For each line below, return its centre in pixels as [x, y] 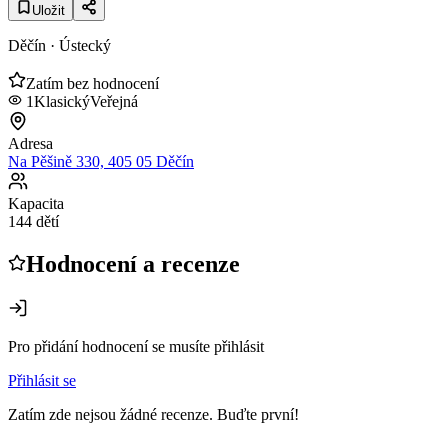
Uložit [48, 10]
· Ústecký [78, 45]
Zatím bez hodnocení [92, 83]
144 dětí [33, 221]
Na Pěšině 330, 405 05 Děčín [101, 161]
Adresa [30, 143]
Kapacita [36, 203]
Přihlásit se [42, 380]
